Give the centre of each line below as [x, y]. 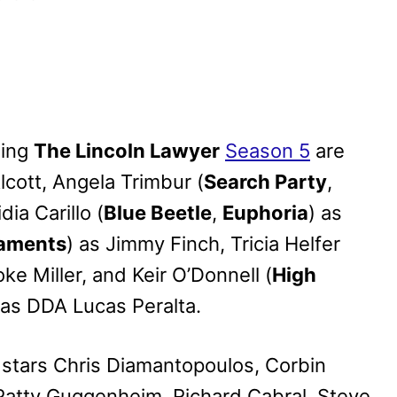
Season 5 [268, 151]
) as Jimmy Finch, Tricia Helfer [203, 244]
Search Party [265, 182]
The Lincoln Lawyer [127, 151]
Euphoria [265, 213]
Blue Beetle [158, 213]
